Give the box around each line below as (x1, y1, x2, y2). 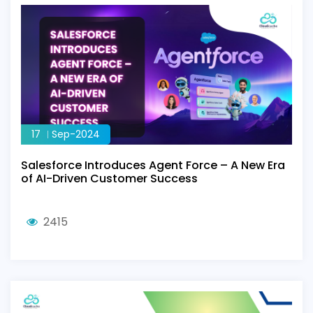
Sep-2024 (52, 127, 100, 141)
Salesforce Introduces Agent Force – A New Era (21, 157, 285, 173)
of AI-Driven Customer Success (21, 170, 198, 187)
